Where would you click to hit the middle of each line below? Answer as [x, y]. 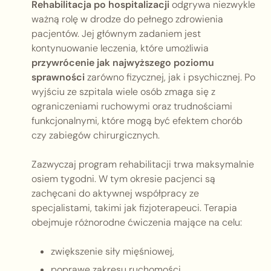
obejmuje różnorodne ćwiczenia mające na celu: [137, 223]
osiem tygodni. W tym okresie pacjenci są [123, 179]
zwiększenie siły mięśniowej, [113, 252]
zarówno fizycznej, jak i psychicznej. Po [170, 77]
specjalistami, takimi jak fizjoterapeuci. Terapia [134, 208]
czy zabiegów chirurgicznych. [96, 135]
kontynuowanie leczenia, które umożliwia [120, 48]
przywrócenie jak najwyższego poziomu [123, 63]
